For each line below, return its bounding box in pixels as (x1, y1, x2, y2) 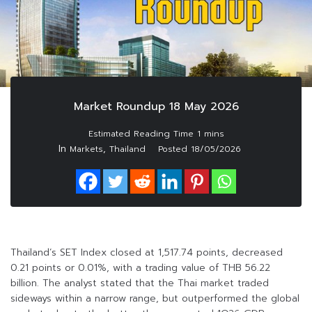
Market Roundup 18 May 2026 (73, 98, 239, 116)
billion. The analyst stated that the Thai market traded (10, 276, 269, 291)
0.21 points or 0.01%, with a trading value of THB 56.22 (10, 260, 270, 276)
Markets (70, 143, 103, 156)
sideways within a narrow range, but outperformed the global (10, 291, 299, 306)
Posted (158, 143, 191, 156)
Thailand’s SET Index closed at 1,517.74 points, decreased (10, 245, 283, 260)
